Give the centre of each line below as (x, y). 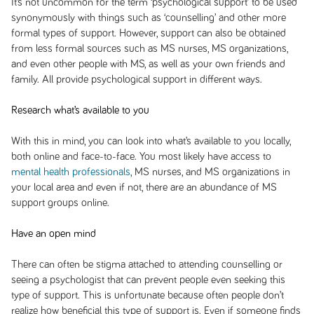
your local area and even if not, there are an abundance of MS (144, 187)
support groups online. (60, 203)
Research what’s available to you (80, 110)
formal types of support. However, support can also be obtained (148, 33)
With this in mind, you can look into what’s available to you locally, (151, 141)
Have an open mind (53, 233)
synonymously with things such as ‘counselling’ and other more (148, 18)
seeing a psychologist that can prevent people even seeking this (148, 280)
